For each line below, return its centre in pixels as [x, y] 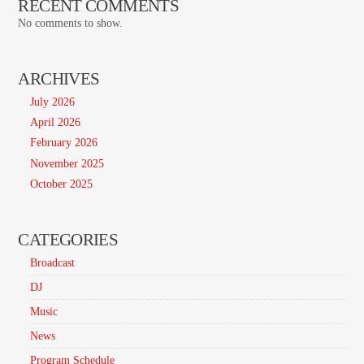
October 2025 [62, 184]
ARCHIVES [59, 79]
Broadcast [53, 262]
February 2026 [64, 143]
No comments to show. [71, 24]
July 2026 [53, 102]
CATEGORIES [68, 239]
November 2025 [67, 163]
